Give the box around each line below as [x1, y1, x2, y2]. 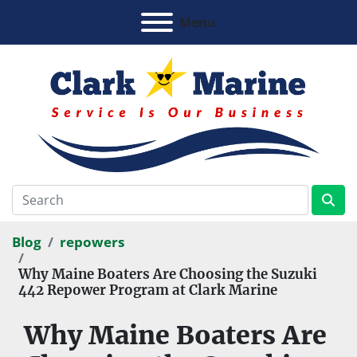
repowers [60, 233, 124, 251]
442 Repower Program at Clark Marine [18, 281, 277, 299]
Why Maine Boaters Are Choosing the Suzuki [18, 265, 317, 283]
